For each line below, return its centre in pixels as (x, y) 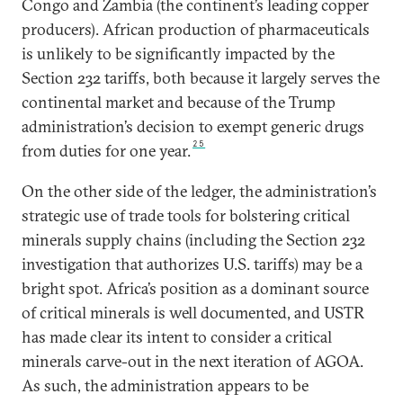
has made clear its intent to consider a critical (177, 337)
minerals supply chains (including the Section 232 (193, 240)
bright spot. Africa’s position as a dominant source (195, 288)
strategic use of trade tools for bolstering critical (186, 215)
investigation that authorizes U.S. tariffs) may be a (192, 264)
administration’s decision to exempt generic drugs (193, 126)
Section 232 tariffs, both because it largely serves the (201, 78)
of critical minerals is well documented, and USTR (193, 313)
